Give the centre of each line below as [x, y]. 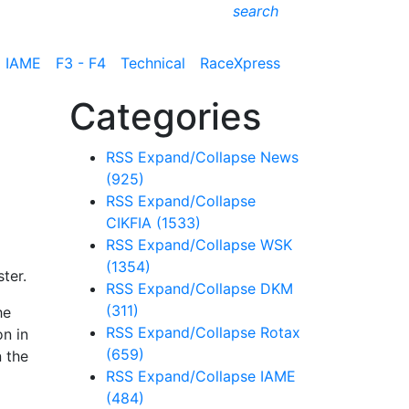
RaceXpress [240, 63]
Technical [153, 63]
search [256, 11]
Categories [165, 116]
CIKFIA [131, 223]
